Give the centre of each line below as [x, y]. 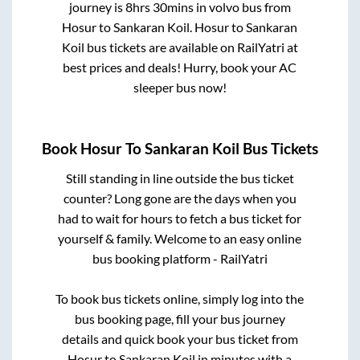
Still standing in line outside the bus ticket [180, 178]
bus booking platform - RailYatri [180, 258]
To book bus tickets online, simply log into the [180, 298]
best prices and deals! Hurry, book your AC [180, 67]
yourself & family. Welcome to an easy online [180, 238]
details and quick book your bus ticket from [180, 338]
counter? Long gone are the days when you [180, 198]
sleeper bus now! [180, 88]
